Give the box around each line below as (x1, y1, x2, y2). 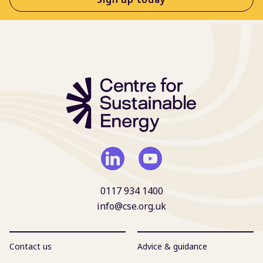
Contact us (9, 240, 52, 252)
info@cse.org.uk (97, 199, 166, 213)
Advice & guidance (137, 240, 207, 252)
